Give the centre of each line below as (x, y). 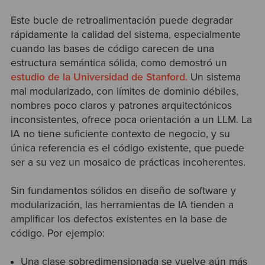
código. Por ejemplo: (57, 233)
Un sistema (214, 77)
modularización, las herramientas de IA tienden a (122, 205)
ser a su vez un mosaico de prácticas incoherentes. (128, 162)
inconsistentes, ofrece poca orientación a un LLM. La (131, 119)
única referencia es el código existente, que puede (127, 148)
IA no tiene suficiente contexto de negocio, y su (120, 134)
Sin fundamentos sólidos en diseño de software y (123, 190)
